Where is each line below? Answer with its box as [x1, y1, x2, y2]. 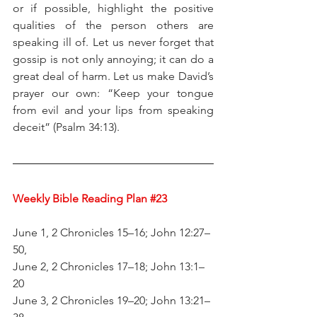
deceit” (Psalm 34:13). [13, 120, 120, 134]
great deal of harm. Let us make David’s [13, 69, 214, 83]
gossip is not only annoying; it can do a [13, 52, 214, 66]
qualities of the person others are [13, 18, 214, 32]
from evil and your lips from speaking [13, 103, 214, 117]
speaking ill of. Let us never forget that [13, 35, 214, 49]
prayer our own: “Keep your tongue [13, 86, 214, 100]
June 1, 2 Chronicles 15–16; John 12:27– [13, 225, 210, 239]
